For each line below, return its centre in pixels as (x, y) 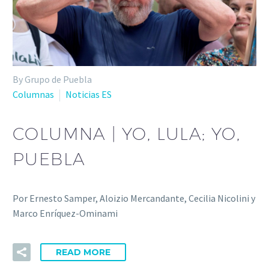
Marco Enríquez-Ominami (65, 213)
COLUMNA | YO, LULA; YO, (127, 134)
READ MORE (83, 252)
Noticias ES (89, 95)
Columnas (33, 95)
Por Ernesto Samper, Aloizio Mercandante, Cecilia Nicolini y (134, 198)
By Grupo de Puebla (52, 80)
